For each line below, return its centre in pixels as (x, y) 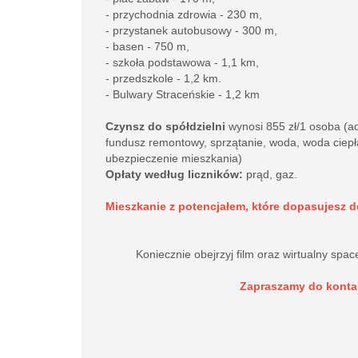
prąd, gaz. (272, 174)
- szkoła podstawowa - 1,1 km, (182, 62)
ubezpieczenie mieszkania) (174, 158)
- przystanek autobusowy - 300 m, (191, 30)
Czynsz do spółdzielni (167, 126)
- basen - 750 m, (147, 46)
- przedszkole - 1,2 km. (165, 78)
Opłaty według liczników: (176, 174)
